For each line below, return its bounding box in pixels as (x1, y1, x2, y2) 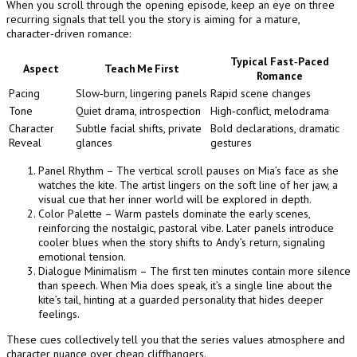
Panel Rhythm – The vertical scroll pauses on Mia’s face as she (38, 163, 339, 178)
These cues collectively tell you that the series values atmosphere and (6, 332, 345, 347)
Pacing (9, 86, 40, 101)
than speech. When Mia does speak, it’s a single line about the (38, 278, 332, 293)
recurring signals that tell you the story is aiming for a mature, (6, 12, 300, 27)
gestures (210, 135, 252, 151)
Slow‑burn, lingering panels (76, 86, 207, 101)
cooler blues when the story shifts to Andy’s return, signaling (38, 235, 325, 250)
